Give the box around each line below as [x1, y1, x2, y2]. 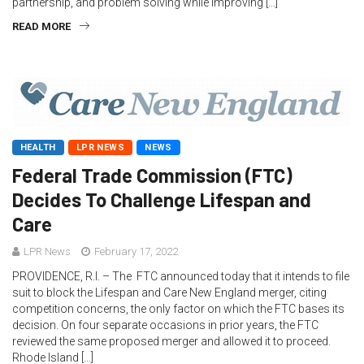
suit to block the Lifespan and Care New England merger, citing [12, 286, 327, 300]
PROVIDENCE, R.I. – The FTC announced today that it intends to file [12, 270, 349, 284]
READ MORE [12, 20, 71, 32]
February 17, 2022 [92, 245, 178, 258]
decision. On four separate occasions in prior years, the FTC [12, 318, 318, 332]
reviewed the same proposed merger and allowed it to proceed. [12, 335, 331, 349]
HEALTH [20, 142, 56, 154]
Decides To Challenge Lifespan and [12, 188, 311, 212]
